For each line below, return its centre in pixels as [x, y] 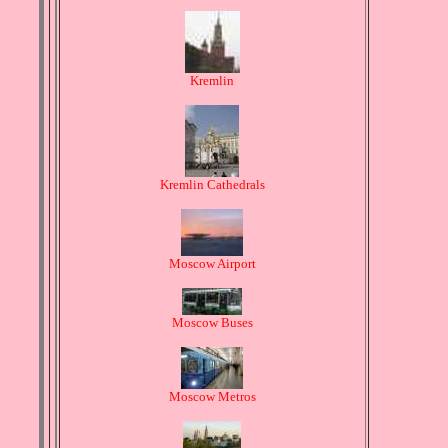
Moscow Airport [212, 264]
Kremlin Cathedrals [212, 185]
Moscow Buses [212, 323]
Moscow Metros [212, 397]
